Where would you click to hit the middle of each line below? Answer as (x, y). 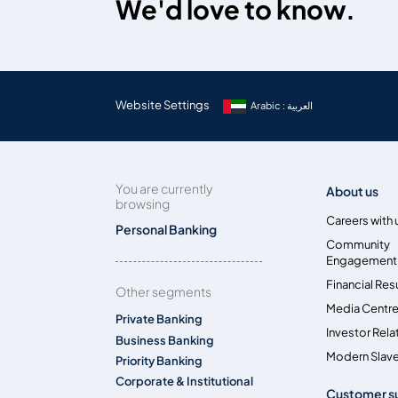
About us (353, 191)
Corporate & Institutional (185, 382)
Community (358, 244)
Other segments (164, 291)
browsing (143, 203)
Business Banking (165, 340)
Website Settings (163, 105)
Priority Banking (159, 361)
